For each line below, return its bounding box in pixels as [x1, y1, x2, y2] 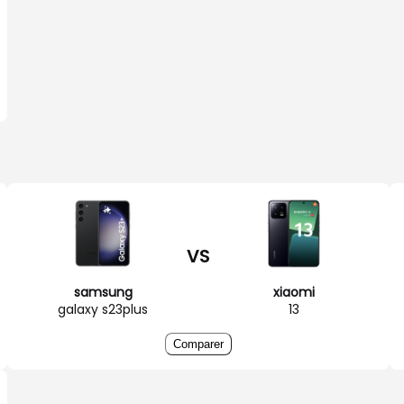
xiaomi [273, 282, 315, 301]
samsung [73, 282, 133, 301]
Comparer [173, 336, 224, 351]
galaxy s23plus [58, 299, 148, 318]
